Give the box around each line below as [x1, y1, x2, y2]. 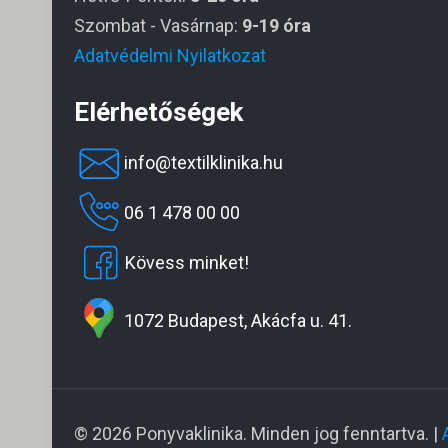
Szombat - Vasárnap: [74, 15, 243, 36]
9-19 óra [242, 15, 312, 36]
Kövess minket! [125, 252, 250, 273]
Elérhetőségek [74, 97, 244, 127]
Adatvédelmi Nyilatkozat [74, 45, 267, 66]
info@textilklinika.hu [124, 152, 284, 173]
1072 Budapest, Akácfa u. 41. [124, 309, 353, 331]
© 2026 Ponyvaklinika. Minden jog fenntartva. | [74, 423, 443, 444]
